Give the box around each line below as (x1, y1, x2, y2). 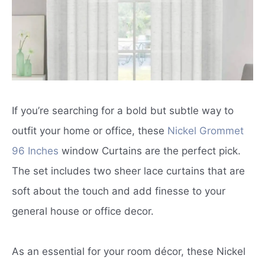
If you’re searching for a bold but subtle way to (12, 104, 234, 117)
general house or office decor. (12, 205, 154, 217)
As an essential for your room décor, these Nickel (12, 245, 245, 257)
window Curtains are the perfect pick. (59, 144, 241, 157)
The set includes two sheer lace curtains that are (12, 164, 245, 177)
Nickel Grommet (167, 124, 244, 137)
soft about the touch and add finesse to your (12, 185, 225, 197)
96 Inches (12, 144, 59, 157)
